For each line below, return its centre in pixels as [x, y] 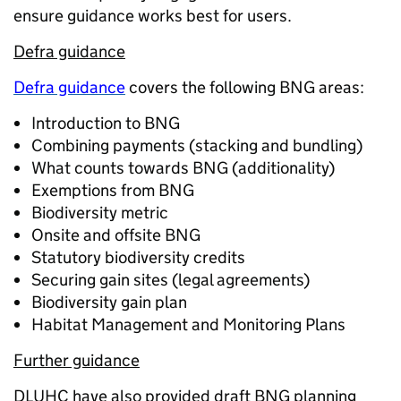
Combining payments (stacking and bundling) [197, 145]
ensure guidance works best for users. [153, 16]
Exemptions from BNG [113, 190]
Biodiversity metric [100, 213]
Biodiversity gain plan [109, 302]
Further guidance [77, 360]
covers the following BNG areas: [245, 87]
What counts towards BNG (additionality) [183, 168]
